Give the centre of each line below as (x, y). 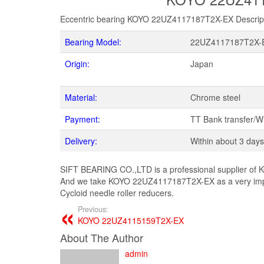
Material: (81, 97)
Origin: (77, 63)
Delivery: (81, 141)
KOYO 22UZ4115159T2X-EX (131, 220)
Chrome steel (215, 97)
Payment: (82, 119)
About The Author (102, 237)
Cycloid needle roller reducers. (117, 192)
